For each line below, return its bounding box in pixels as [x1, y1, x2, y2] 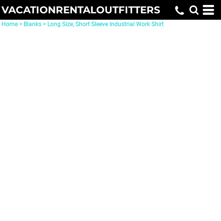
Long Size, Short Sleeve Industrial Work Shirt [47, 21, 164, 28]
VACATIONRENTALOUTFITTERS [1, 4, 160, 16]
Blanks [24, 21, 41, 28]
